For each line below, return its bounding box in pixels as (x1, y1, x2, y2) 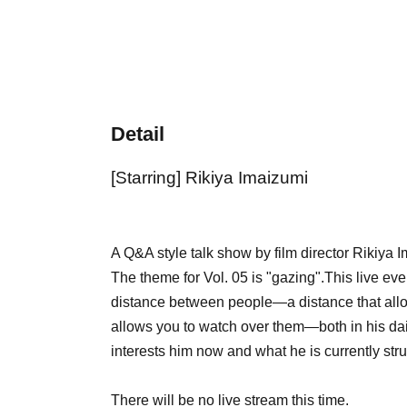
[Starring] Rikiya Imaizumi (111, 167, 308, 187)
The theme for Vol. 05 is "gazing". (111, 269, 324, 285)
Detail (111, 122, 164, 145)
